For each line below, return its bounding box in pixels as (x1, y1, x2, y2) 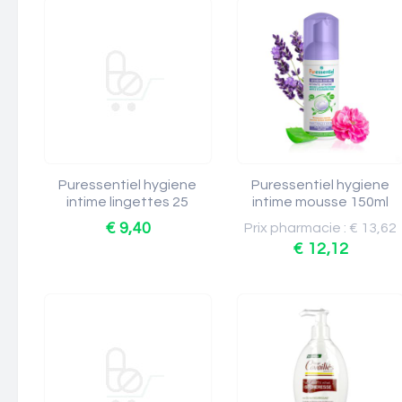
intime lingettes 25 (66, 195, 189, 209)
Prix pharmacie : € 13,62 (244, 221, 398, 235)
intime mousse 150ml (252, 195, 389, 209)
